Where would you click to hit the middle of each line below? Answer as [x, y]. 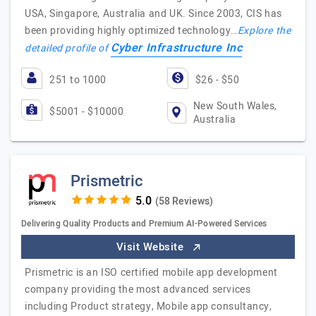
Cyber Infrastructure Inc [177, 48]
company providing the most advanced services [138, 290]
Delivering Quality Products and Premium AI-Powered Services [144, 224]
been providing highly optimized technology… [131, 31]
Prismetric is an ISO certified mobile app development [151, 273]
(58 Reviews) [184, 201]
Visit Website [151, 247]
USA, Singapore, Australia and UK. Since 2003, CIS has [153, 14]
